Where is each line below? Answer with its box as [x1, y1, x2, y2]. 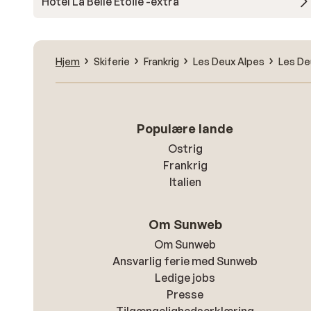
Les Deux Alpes [193, 55, 264, 67]
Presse [167, 287, 204, 301]
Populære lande [137, 121, 234, 136]
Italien [169, 175, 201, 189]
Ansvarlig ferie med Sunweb [112, 254, 258, 268]
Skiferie [94, 55, 130, 67]
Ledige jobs [155, 271, 216, 285]
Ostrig [167, 142, 203, 155]
